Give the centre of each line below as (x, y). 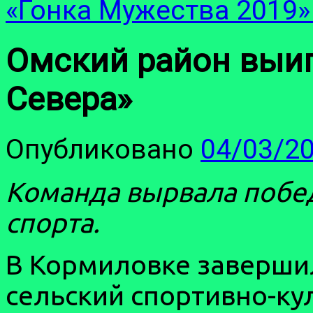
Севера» (69, 99)
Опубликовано (100, 149)
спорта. (53, 222)
